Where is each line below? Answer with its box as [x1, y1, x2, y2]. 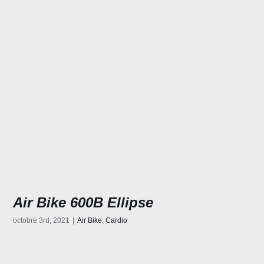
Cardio [105, 216, 128, 225]
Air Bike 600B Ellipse [13, 194, 154, 211]
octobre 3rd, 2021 [13, 216, 70, 225]
